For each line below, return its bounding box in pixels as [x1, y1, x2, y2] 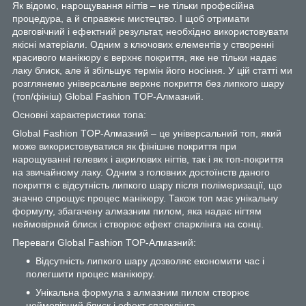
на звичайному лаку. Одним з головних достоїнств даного [12, 166, 270, 178]
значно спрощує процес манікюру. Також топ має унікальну [12, 192, 278, 204]
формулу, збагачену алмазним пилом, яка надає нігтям [12, 205, 262, 217]
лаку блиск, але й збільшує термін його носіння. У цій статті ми [12, 64, 292, 76]
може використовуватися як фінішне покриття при [12, 140, 236, 152]
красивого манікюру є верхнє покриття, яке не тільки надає [12, 51, 277, 63]
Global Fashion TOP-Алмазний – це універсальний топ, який [12, 127, 281, 139]
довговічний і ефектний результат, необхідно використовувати [12, 25, 288, 37]
